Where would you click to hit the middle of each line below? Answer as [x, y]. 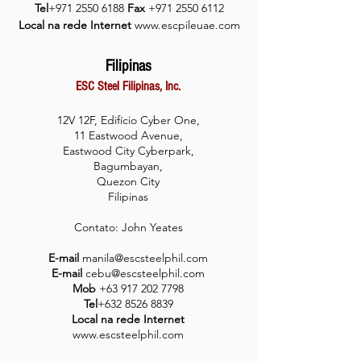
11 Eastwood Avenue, [128, 135]
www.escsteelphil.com [128, 334]
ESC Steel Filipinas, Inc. [128, 86]
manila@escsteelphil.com [145, 258]
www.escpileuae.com [187, 25]
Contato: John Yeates [128, 227]
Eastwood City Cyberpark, [128, 151]
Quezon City [128, 181]
